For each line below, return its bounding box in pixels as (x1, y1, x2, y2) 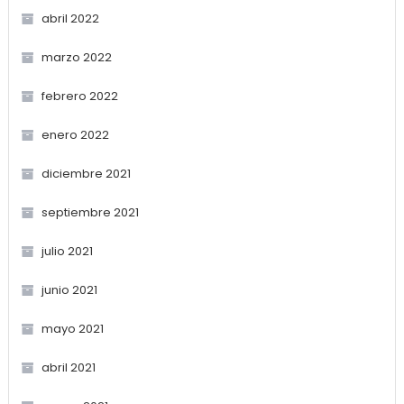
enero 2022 (41, 125, 109, 143)
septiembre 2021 (41, 203, 139, 221)
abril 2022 (41, 9, 99, 27)
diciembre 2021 (41, 164, 131, 182)
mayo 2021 (41, 319, 104, 337)
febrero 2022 (41, 87, 118, 105)
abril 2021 (41, 358, 96, 376)
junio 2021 (41, 280, 97, 298)
